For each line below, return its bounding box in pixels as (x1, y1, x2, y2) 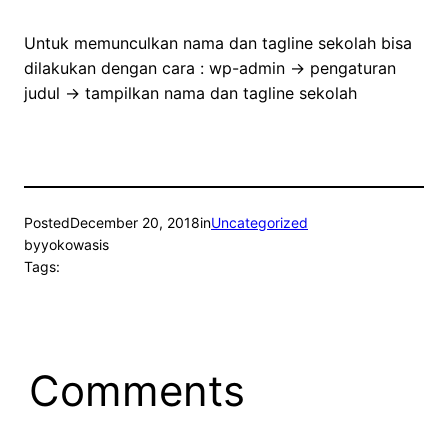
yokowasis (41, 236, 109, 254)
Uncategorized (211, 214, 308, 232)
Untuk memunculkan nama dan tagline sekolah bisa (24, 33, 412, 54)
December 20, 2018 (70, 214, 200, 232)
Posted (24, 214, 70, 232)
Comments (28, 365, 245, 417)
